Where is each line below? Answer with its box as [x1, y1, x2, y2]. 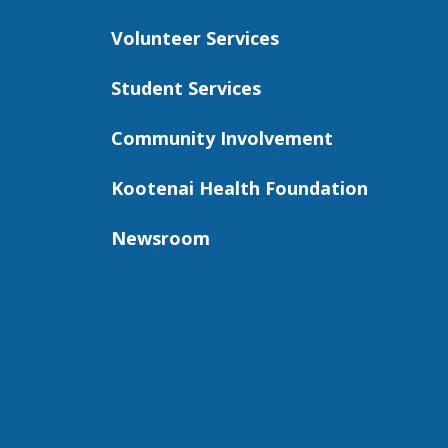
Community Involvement [111, 125, 333, 150]
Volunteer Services [111, 25, 279, 50]
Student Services [111, 75, 261, 100]
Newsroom [111, 225, 210, 250]
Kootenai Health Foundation [111, 175, 368, 200]
